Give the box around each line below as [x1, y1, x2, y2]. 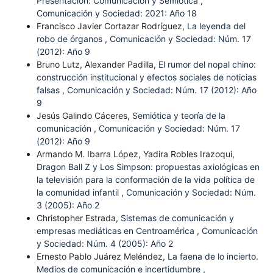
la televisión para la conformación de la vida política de [36, 174, 255, 185]
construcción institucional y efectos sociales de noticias [36, 71, 257, 82]
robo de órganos [36, 33, 105, 44]
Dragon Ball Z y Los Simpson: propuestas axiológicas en [36, 161, 260, 172]
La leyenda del [186, 20, 246, 31]
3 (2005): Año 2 [36, 199, 99, 210]
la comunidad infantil [36, 186, 121, 197]
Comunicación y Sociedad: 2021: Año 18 [36, 7, 197, 18]
